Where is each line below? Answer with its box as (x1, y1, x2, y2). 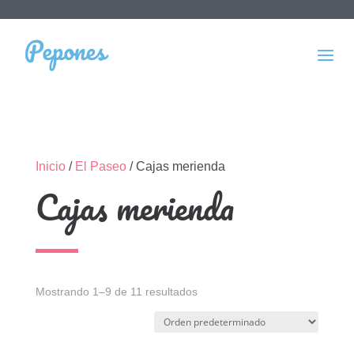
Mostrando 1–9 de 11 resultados (35, 285, 198, 299)
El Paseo (74, 160, 126, 173)
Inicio (35, 160, 66, 173)
